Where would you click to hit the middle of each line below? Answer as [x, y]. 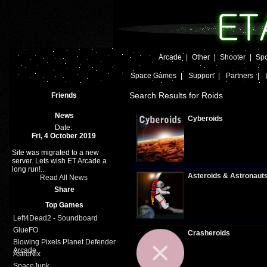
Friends [64, 95]
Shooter [233, 57]
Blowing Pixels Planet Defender [64, 242]
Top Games [64, 205]
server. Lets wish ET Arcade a [59, 161]
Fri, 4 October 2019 [63, 136]
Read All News [63, 178]
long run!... [29, 169]
